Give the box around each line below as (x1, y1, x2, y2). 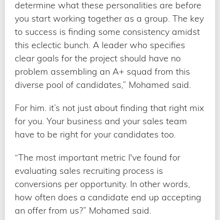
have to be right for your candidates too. (15, 128, 176, 140)
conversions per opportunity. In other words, (15, 178, 190, 190)
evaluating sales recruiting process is (15, 165, 163, 176)
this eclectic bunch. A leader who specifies (15, 39, 185, 51)
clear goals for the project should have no (15, 52, 181, 64)
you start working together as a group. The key (15, 12, 204, 24)
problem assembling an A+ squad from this (15, 65, 190, 77)
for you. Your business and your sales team (15, 115, 187, 127)
